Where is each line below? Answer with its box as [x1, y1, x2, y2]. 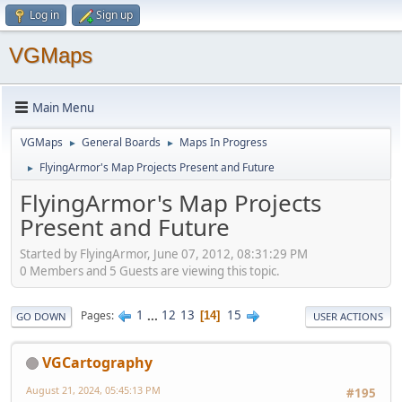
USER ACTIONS [313, 309, 383, 323]
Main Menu [32, 99, 94, 116]
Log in [30, 7, 59, 22]
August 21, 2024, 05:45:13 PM [26, 382, 161, 397]
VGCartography [42, 352, 153, 372]
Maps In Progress [179, 135, 267, 150]
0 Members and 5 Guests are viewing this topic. [20, 262, 280, 279]
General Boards [82, 135, 161, 150]
